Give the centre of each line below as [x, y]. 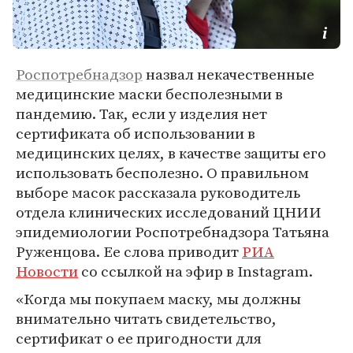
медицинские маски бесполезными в [149, 94]
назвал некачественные [229, 74]
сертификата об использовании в [136, 133]
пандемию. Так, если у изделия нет [141, 113]
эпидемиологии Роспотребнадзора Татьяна [173, 232]
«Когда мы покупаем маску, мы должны [158, 299]
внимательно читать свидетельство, [146, 318]
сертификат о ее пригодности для [139, 338]
